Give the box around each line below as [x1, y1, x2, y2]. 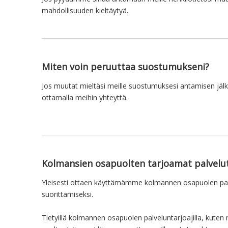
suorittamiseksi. [42, 189, 93, 199]
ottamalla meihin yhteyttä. [42, 93, 128, 102]
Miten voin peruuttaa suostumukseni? [42, 61, 209, 73]
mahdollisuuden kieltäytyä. [42, 6, 128, 15]
